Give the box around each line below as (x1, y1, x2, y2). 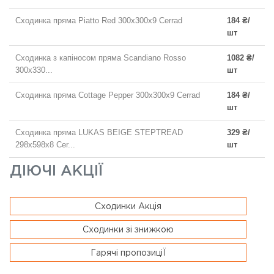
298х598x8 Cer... (15, 140, 75, 150)
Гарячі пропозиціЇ (90, 250, 166, 257)
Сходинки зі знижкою (82, 226, 174, 234)
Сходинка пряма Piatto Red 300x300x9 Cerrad (15, 16, 182, 26)
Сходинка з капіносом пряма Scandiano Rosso (15, 53, 186, 63)
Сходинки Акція (94, 203, 161, 211)
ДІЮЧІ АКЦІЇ (9, 165, 103, 179)
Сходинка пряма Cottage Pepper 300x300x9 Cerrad (15, 91, 200, 100)
